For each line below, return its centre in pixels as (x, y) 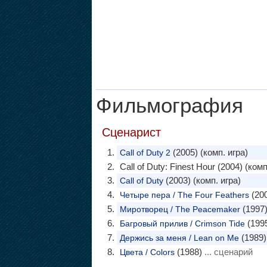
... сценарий (227, 252)
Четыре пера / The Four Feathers (184, 195)
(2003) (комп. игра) (202, 180)
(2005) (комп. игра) (209, 152)
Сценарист (131, 132)
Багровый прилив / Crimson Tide (182, 223)
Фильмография (169, 105)
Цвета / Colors (147, 252)
